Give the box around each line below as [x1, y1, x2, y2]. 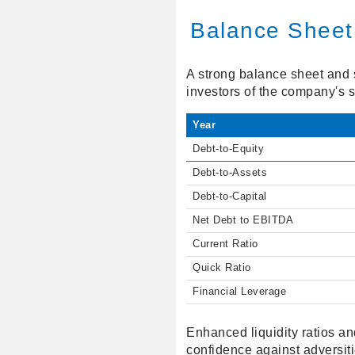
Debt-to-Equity [193, 143, 265, 155]
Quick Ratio [193, 262, 251, 274]
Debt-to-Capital [193, 191, 267, 203]
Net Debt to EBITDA [193, 215, 294, 227]
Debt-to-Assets [193, 167, 268, 179]
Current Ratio [193, 239, 258, 250]
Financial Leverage [193, 286, 287, 298]
